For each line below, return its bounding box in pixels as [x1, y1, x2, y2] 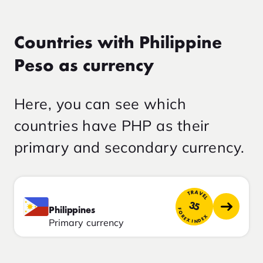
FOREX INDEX [174, 206, 210, 228]
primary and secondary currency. [14, 137, 245, 156]
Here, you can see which [14, 94, 187, 113]
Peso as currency [14, 57, 154, 75]
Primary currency [49, 216, 124, 228]
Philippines [49, 205, 96, 215]
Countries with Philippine [14, 34, 222, 52]
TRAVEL [186, 187, 210, 202]
